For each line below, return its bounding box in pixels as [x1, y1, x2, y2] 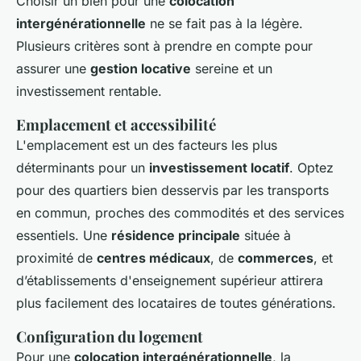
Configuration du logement [16, 326, 203, 347]
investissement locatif [149, 160, 289, 176]
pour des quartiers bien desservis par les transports [16, 182, 329, 199]
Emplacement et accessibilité [16, 114, 216, 135]
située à [240, 227, 291, 244]
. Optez [289, 160, 334, 176]
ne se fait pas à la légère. [146, 15, 303, 32]
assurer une [16, 60, 90, 77]
